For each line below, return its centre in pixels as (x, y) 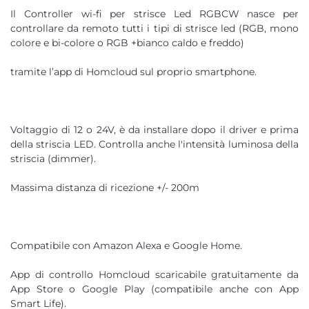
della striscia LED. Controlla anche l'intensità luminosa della (154, 144)
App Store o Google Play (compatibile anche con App (154, 289)
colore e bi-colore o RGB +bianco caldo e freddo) (127, 42)
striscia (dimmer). (53, 158)
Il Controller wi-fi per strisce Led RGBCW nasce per (154, 13)
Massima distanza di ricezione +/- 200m (105, 187)
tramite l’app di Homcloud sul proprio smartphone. (133, 71)
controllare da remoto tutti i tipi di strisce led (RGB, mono (154, 28)
